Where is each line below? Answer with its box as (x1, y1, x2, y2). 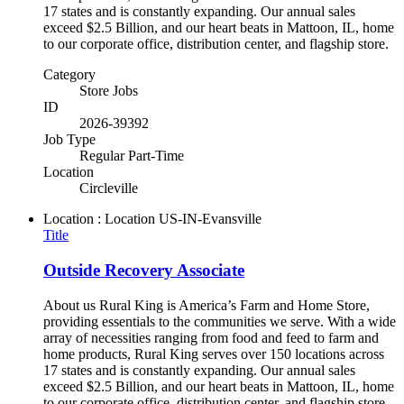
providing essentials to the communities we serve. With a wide (43, 313, 396, 329)
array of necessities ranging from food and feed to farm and (43, 329, 379, 345)
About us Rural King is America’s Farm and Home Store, (43, 297, 370, 313)
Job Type (43, 132, 96, 148)
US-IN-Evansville (159, 211, 262, 227)
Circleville (79, 180, 138, 197)
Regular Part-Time (79, 148, 184, 164)
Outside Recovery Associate (43, 260, 244, 280)
